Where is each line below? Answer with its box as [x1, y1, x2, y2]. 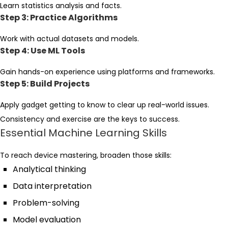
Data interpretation [13, 180, 92, 192]
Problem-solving [13, 196, 79, 209]
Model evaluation [13, 213, 81, 225]
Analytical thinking [13, 163, 86, 175]
